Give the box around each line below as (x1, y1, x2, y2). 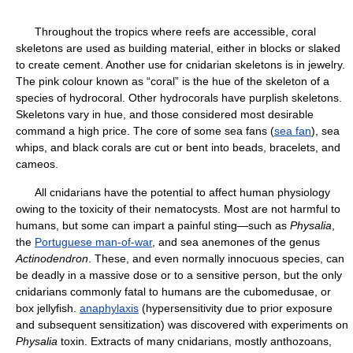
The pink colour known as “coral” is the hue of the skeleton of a (16, 75, 329, 87)
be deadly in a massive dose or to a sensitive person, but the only (16, 269, 342, 281)
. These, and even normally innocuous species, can (88, 252, 344, 265)
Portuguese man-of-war (35, 236, 152, 248)
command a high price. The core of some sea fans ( (16, 124, 274, 137)
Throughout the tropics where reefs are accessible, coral (16, 25, 316, 38)
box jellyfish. (16, 302, 80, 314)
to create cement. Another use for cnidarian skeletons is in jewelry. (16, 58, 345, 71)
